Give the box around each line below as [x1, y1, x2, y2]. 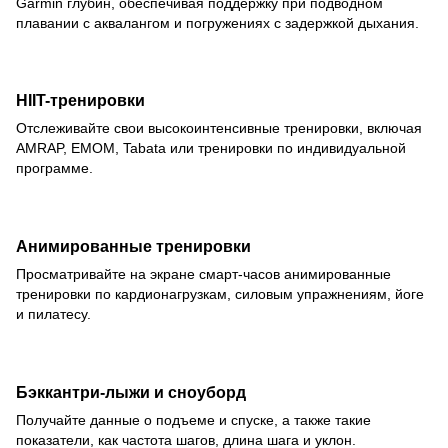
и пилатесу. [16, 306, 91, 323]
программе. [16, 160, 93, 177]
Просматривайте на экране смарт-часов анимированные [16, 266, 391, 283]
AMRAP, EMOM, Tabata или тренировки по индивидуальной [16, 140, 406, 157]
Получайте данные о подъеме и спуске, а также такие [16, 412, 371, 429]
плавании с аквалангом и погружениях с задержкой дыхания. [16, 14, 419, 31]
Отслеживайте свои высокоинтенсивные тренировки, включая [16, 120, 422, 137]
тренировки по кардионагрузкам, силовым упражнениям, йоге [16, 286, 424, 303]
